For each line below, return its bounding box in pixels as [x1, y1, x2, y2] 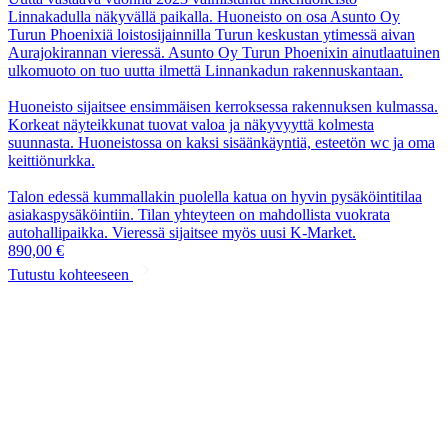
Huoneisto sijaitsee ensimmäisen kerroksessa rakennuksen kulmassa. [8, 97, 438, 115]
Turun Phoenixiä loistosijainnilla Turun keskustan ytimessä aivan [8, 25, 415, 43]
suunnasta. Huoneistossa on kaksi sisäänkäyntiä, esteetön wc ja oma [8, 133, 435, 151]
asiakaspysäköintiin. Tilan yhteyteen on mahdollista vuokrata [8, 205, 390, 223]
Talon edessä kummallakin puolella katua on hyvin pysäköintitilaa [8, 187, 422, 205]
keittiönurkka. [8, 151, 95, 169]
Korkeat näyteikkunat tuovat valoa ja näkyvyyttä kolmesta [8, 115, 374, 133]
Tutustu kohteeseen [8, 265, 133, 283]
